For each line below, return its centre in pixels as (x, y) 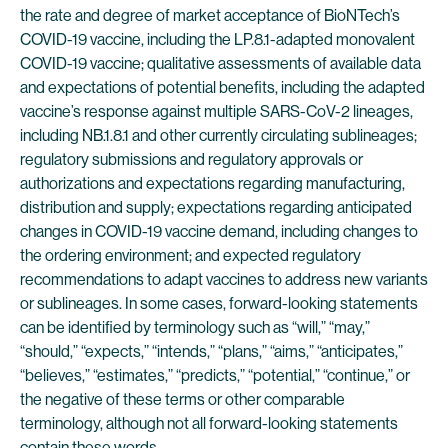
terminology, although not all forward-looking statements (209, 423)
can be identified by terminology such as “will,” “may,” (195, 327)
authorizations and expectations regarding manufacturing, (212, 183)
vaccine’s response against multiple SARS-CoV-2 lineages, (216, 111)
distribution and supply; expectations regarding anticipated (216, 207)
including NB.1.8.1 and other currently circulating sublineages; (218, 135)
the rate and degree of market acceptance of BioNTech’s (210, 15)
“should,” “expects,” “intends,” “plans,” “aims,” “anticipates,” (211, 351)
